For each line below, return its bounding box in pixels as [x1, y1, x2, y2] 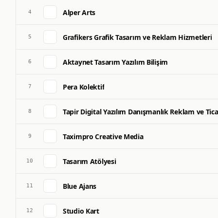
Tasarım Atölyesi [63, 156, 116, 166]
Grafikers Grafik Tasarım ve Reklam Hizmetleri [63, 32, 212, 42]
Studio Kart [63, 206, 99, 216]
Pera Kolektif [63, 82, 105, 91]
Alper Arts [63, 7, 96, 17]
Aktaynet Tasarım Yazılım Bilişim [63, 57, 168, 67]
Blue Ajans [63, 181, 97, 191]
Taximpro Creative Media [63, 131, 144, 141]
